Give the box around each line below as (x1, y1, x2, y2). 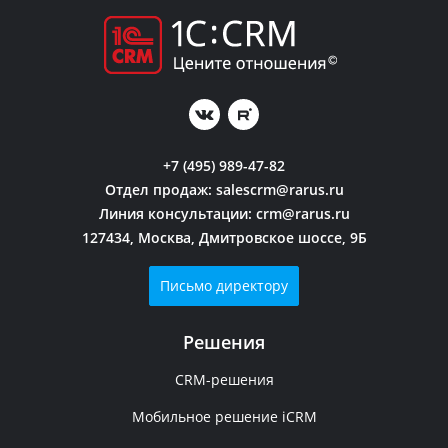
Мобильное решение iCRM (131, 407, 317, 427)
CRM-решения (174, 370, 274, 390)
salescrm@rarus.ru (215, 180, 344, 200)
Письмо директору (160, 276, 288, 296)
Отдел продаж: (104, 180, 216, 200)
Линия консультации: (98, 204, 256, 224)
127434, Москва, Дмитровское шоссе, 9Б (81, 228, 367, 248)
